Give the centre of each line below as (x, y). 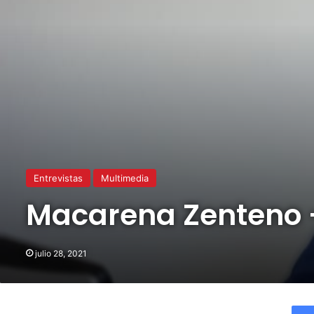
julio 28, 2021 (61, 253)
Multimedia (125, 178)
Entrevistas (58, 178)
